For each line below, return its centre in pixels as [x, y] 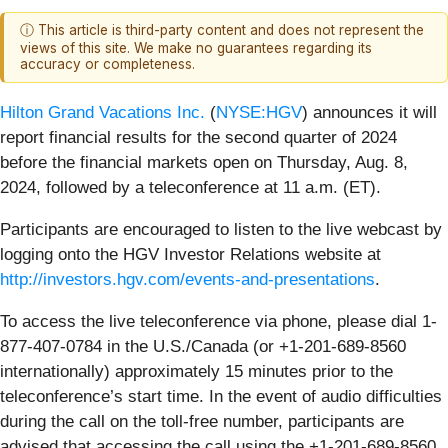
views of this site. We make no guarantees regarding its [196, 48]
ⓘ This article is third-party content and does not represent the [222, 30]
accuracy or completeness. [107, 64]
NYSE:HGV [259, 112]
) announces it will [369, 112]
